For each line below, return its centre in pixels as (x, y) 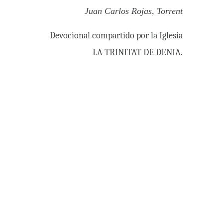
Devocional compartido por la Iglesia (116, 36)
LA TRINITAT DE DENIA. (138, 53)
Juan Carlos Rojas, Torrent (134, 11)
